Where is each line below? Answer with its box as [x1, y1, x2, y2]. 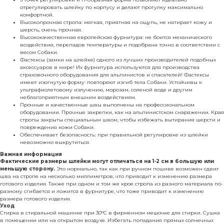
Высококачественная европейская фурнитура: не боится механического [20, 33, 212, 40]
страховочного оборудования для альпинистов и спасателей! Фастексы [20, 71, 209, 78]
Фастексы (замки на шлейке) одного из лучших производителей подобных [20, 56, 216, 63]
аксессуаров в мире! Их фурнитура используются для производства [20, 63, 199, 70]
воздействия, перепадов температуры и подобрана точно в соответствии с [20, 41, 220, 48]
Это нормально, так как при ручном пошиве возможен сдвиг [55, 165, 219, 172]
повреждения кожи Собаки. [20, 123, 94, 130]
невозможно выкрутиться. [20, 138, 90, 145]
